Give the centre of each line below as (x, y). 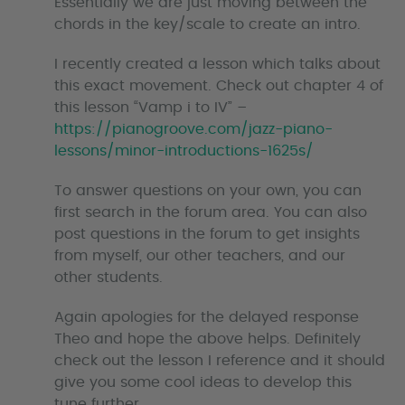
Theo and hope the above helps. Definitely (207, 339)
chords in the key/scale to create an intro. (207, 25)
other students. (108, 278)
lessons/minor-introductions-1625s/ (184, 151)
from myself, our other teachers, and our (200, 256)
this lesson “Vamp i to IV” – (151, 108)
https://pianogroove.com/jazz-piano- (193, 130)
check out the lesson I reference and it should (220, 361)
